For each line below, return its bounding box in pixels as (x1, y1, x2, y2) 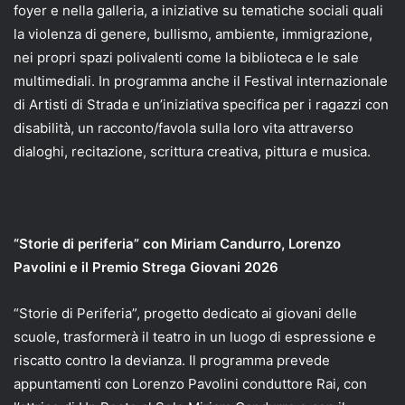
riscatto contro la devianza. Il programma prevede (14, 351, 330, 369)
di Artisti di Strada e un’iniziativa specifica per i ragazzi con (14, 95, 389, 113)
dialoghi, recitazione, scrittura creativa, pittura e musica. (14, 142, 371, 160)
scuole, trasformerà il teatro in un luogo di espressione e (14, 327, 376, 345)
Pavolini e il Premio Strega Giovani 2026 (14, 258, 278, 276)
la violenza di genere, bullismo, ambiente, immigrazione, (14, 24, 372, 42)
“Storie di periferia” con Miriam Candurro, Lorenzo (14, 234, 341, 252)
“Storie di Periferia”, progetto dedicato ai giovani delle (14, 304, 357, 322)
